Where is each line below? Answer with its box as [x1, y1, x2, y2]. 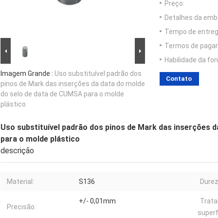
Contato [166, 75, 192, 83]
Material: [7, 178, 34, 186]
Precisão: [7, 203, 36, 211]
